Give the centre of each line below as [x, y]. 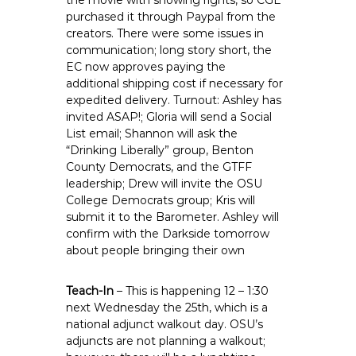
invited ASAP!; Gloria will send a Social [169, 117]
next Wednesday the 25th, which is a [167, 308]
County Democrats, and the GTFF [159, 167]
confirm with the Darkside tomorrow [168, 234]
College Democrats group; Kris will [161, 200]
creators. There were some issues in [165, 33]
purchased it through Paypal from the [171, 17]
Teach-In [90, 291]
